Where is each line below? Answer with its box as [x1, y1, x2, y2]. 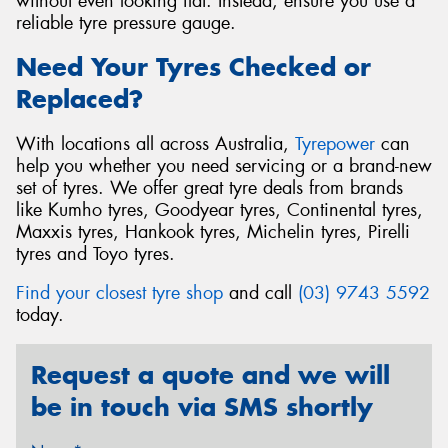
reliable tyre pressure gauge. [16, 10, 236, 35]
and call [223, 281, 298, 306]
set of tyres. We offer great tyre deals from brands [16, 175, 403, 200]
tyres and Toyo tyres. [16, 241, 175, 266]
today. [16, 303, 64, 328]
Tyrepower [295, 131, 375, 156]
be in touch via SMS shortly [31, 390, 373, 423]
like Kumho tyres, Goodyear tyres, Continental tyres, [16, 197, 423, 222]
